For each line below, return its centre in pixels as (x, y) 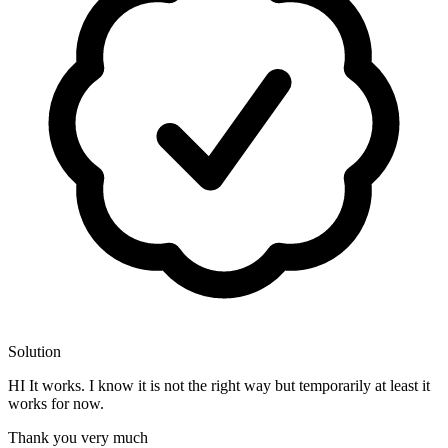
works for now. (56, 404)
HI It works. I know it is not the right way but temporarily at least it (219, 386)
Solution (34, 352)
